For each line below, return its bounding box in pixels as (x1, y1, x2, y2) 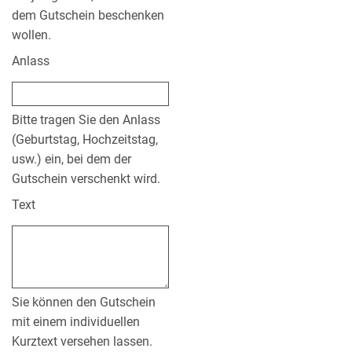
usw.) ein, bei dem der (12, 152, 131, 167)
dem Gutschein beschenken (12, 8, 164, 24)
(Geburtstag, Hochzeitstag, (12, 132, 158, 148)
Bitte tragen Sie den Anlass (12, 112, 160, 128)
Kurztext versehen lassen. (12, 334, 152, 350)
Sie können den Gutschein (12, 295, 156, 310)
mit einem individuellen (12, 314, 140, 330)
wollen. (12, 27, 51, 43)
